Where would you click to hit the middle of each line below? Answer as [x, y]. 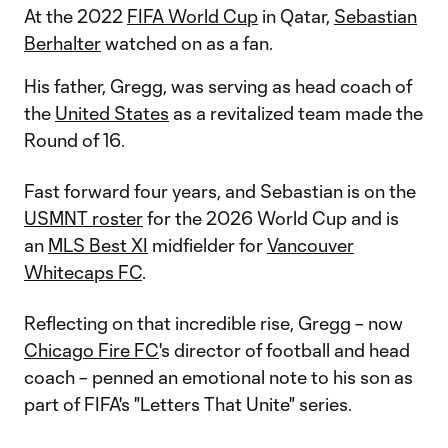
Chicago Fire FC [91, 350]
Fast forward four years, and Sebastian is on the [220, 191]
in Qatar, [296, 16]
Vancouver [310, 245]
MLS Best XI [98, 245]
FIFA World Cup [192, 16]
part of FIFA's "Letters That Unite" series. [188, 404]
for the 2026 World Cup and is [271, 218]
